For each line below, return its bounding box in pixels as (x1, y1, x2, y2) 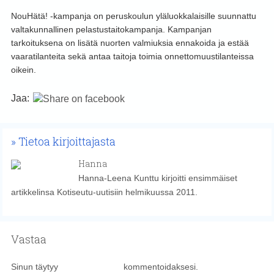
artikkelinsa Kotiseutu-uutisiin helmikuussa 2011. (10, 187, 198, 198)
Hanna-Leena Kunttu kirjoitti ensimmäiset (78, 173, 237, 183)
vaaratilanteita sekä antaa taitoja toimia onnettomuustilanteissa (10, 51, 254, 62)
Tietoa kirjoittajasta (18, 134, 116, 149)
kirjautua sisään (60, 262, 121, 272)
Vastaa (10, 232, 46, 247)
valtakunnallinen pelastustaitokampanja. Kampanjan (10, 24, 212, 35)
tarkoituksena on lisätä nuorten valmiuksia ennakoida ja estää (10, 38, 249, 48)
